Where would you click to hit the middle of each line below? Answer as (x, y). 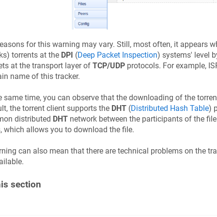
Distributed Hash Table (170, 108)
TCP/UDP (108, 65)
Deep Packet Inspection (117, 55)
